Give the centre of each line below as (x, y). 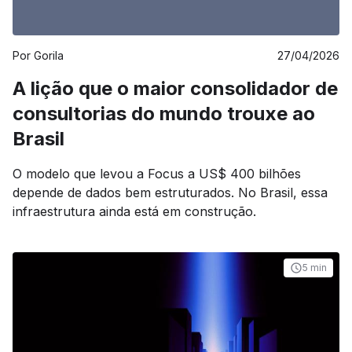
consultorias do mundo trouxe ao (164, 114)
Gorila (49, 55)
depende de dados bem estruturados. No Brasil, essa (170, 192)
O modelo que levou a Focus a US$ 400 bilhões (157, 174)
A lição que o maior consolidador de (175, 88)
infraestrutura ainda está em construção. (134, 211)
